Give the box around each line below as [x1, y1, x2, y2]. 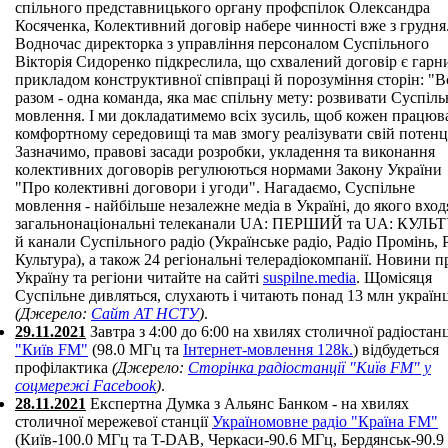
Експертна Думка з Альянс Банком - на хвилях [86, 395, 409, 412]
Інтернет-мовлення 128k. [183, 341, 353, 358]
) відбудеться [353, 341, 439, 358]
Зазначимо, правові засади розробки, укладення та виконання [15, 143, 435, 160]
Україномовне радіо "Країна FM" [212, 413, 438, 430]
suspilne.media [263, 269, 356, 286]
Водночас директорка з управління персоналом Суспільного [15, 35, 429, 52]
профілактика [15, 359, 112, 376]
